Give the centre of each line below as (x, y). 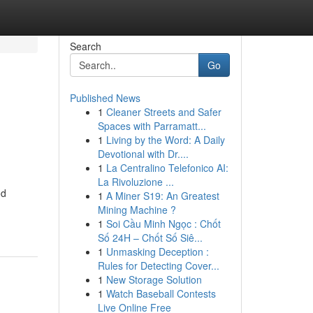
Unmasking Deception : (157, 252)
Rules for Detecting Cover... (158, 265)
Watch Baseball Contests (161, 293)
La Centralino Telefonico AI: (167, 168)
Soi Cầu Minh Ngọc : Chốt (163, 224)
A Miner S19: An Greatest (162, 196)
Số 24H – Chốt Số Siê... (150, 238)
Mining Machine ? (137, 210)
